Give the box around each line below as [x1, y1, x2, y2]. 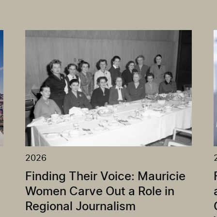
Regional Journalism [25, 201, 136, 213]
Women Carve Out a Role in [25, 186, 175, 198]
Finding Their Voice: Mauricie [25, 171, 186, 183]
